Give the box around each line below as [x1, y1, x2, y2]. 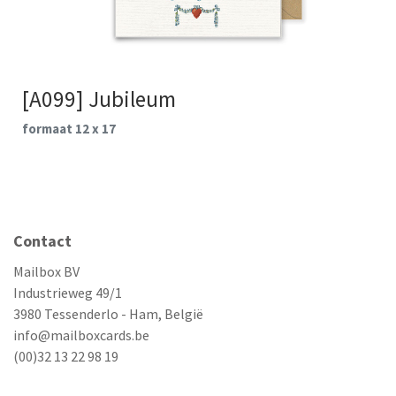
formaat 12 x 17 [22, 120, 116, 137]
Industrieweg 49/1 [13, 284, 122, 301]
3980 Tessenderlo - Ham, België [13, 305, 203, 323]
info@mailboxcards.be [13, 326, 149, 344]
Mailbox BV [13, 263, 80, 280]
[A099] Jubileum [22, 85, 176, 113]
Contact [13, 231, 72, 251]
